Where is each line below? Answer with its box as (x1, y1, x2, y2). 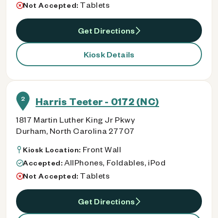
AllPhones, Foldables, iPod (64, 157, 166, 167)
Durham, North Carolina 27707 (16, 126, 135, 136)
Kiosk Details (83, 49, 135, 59)
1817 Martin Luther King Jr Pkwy (16, 114, 135, 125)
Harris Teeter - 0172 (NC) (36, 95, 159, 108)
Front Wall (82, 144, 122, 154)
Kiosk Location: (23, 145, 83, 154)
